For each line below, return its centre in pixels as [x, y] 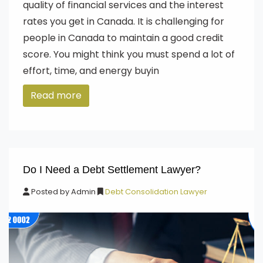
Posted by [50, 192]
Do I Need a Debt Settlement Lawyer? [112, 170]
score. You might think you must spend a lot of [129, 54]
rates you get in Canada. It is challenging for [124, 21]
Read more [56, 95]
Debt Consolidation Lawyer [155, 192]
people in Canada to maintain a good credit [123, 38]
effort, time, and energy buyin [91, 71]
